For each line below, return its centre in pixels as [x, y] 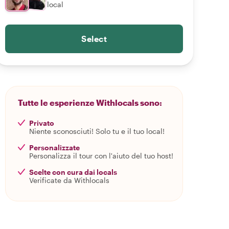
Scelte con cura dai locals [73, 172]
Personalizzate [54, 147]
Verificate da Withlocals [69, 180]
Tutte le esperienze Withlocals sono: [90, 102]
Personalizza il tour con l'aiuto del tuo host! [101, 156]
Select [94, 39]
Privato [42, 123]
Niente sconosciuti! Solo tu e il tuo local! [97, 131]
